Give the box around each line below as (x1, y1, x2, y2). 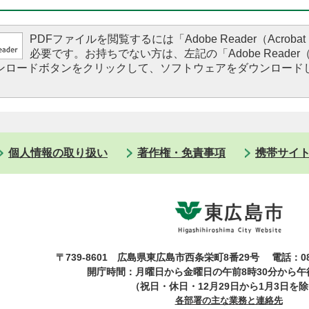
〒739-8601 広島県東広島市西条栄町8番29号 (56, 252, 269, 263)
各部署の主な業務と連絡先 (175, 295, 283, 306)
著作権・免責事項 (137, 147, 226, 159)
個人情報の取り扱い (8, 147, 108, 159)
